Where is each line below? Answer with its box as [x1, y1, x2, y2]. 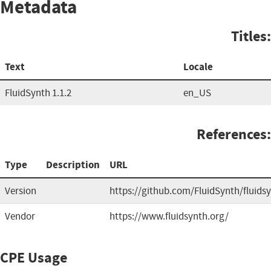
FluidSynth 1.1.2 [5, 86, 71, 99]
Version [5, 184, 36, 197]
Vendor [5, 209, 35, 223]
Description [46, 157, 100, 172]
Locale [183, 59, 213, 74]
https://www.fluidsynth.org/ [109, 209, 229, 223]
